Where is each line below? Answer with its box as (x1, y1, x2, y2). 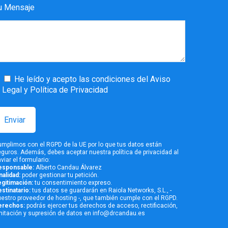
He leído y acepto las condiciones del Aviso (14, 74, 170, 84)
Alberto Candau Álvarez (34, 164, 102, 172)
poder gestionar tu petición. (20, 172, 99, 179)
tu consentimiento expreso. (33, 179, 112, 187)
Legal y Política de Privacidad (2, 85, 108, 95)
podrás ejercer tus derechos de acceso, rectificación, (24, 202, 178, 210)
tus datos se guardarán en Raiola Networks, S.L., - (30, 187, 172, 194)
